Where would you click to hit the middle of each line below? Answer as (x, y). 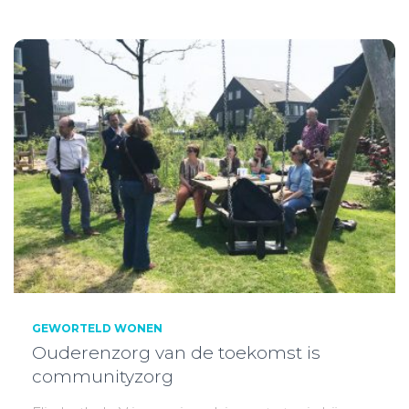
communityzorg (103, 377)
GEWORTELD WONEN (97, 329)
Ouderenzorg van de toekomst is (176, 353)
